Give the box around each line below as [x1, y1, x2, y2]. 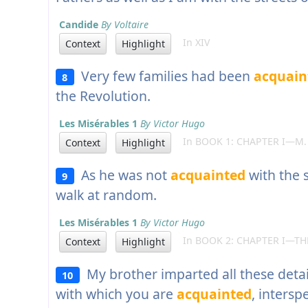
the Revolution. [56, 87, 151, 106]
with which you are [56, 285, 177, 304]
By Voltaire [101, 18, 148, 32]
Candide [59, 18, 98, 32]
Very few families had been [74, 67, 254, 86]
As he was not [74, 166, 170, 185]
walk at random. [56, 186, 157, 205]
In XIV [175, 36, 210, 49]
